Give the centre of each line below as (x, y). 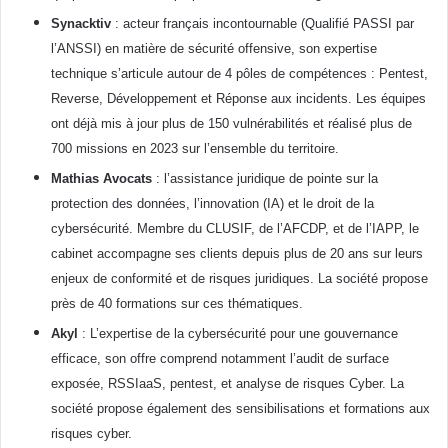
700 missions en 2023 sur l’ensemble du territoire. (195, 149)
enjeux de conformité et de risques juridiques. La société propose (239, 279)
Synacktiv (81, 24)
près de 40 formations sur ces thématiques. (177, 304)
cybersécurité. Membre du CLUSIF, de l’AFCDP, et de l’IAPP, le (235, 229)
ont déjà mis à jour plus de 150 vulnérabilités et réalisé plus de (231, 124)
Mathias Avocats (101, 179)
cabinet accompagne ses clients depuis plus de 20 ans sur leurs (237, 254)
